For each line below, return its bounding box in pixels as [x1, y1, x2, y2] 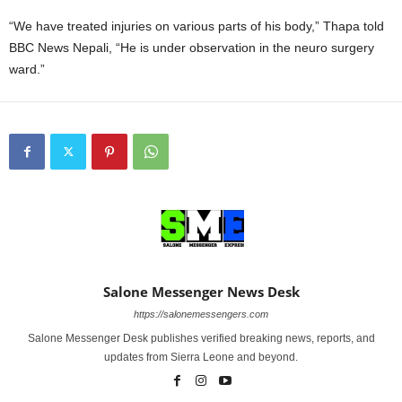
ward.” [9, 61, 45, 76]
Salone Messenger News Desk [102, 282, 300, 301]
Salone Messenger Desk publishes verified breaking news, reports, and [27, 331, 375, 345]
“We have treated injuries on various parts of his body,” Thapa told [9, 18, 384, 33]
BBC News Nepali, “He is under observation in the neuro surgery [9, 39, 374, 55]
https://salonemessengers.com [134, 308, 268, 319]
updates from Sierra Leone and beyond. [104, 350, 298, 363]
